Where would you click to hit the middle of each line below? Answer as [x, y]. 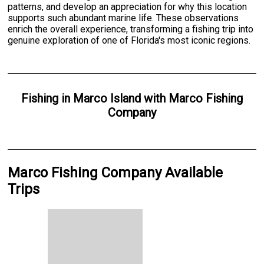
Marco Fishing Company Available [115, 172]
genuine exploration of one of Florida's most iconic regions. [129, 40]
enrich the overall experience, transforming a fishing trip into [131, 29]
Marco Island [107, 98]
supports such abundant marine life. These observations [123, 18]
